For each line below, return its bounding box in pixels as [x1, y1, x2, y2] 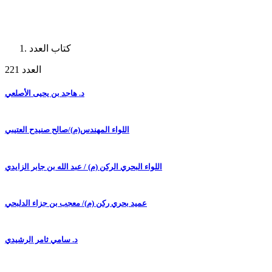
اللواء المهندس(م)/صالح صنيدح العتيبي [5, 125, 129, 135]
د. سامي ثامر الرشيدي [5, 235, 78, 245]
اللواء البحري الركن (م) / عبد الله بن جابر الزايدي [5, 161, 162, 171]
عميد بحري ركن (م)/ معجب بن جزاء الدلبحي [5, 198, 147, 208]
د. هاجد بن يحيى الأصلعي [5, 88, 84, 98]
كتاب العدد [29, 42, 71, 53]
